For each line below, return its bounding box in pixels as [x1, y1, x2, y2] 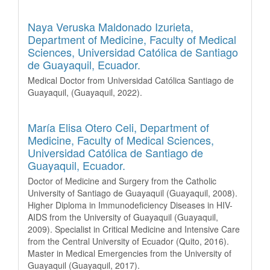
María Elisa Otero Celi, [28, 119, 140, 135]
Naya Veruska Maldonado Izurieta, [28, 18, 193, 34]
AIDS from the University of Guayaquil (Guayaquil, [28, 210, 218, 223]
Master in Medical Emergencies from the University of [28, 246, 231, 259]
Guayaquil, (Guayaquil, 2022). [28, 86, 142, 98]
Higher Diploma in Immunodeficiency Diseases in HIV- [28, 198, 233, 211]
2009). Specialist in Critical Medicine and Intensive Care [28, 222, 240, 235]
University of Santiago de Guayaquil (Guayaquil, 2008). [28, 186, 237, 199]
